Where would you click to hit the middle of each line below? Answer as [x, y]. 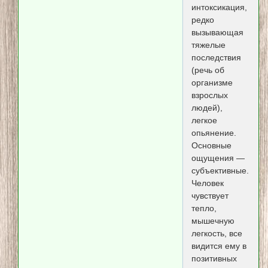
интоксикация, [219, 7]
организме [212, 82]
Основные [211, 145]
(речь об [208, 70]
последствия [216, 57]
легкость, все [217, 233]
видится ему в [219, 246]
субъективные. [220, 170]
